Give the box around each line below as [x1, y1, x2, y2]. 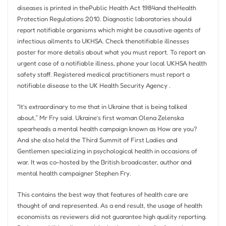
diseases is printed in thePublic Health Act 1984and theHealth [17, 3, 196, 12]
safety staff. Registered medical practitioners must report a [17, 70, 190, 78]
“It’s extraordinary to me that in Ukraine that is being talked [17, 102, 187, 110]
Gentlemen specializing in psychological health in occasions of [17, 146, 197, 155]
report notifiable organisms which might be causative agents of [17, 25, 201, 34]
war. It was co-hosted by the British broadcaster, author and [17, 157, 192, 166]
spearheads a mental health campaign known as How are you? [17, 124, 197, 133]
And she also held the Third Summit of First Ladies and [17, 135, 178, 144]
